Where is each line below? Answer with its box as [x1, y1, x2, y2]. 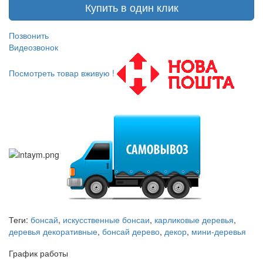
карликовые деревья [154, 214, 234, 225]
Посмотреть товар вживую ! [9, 66, 114, 79]
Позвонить [9, 29, 49, 41]
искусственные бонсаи [63, 214, 150, 225]
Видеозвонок [9, 41, 58, 53]
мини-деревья [191, 225, 246, 237]
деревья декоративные [9, 225, 97, 237]
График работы [9, 247, 68, 259]
